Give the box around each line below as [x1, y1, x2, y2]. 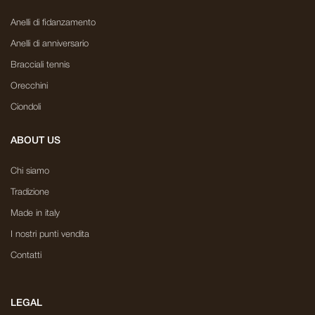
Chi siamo [11, 167, 49, 175]
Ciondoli [11, 103, 41, 111]
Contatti [11, 251, 41, 259]
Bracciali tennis [11, 60, 70, 69]
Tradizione [11, 188, 49, 196]
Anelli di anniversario [11, 39, 89, 48]
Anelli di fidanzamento [11, 18, 96, 27]
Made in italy [11, 209, 60, 217]
